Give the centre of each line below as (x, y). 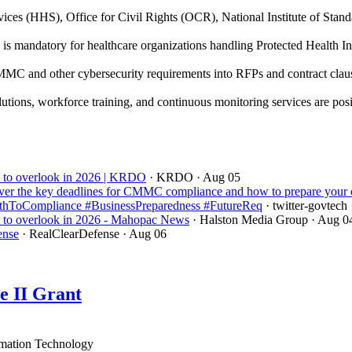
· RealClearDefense (71, 233)
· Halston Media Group (250, 219)
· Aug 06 (145, 233)
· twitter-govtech (306, 205)
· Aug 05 (218, 177)
